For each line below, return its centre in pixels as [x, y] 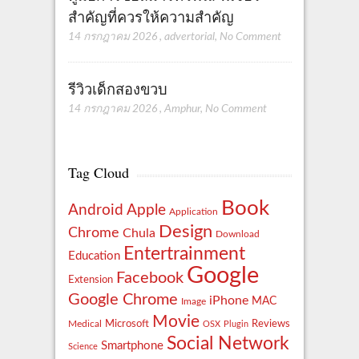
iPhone [228, 300]
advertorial [189, 37]
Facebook [149, 278]
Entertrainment [184, 254]
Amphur [182, 109]
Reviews [270, 323]
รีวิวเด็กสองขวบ [117, 89]
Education [94, 256]
